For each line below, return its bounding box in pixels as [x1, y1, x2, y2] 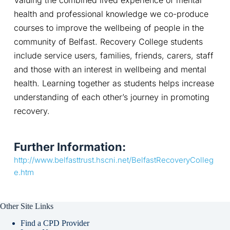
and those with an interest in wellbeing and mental [13, 64, 206, 74]
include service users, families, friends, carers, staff [13, 50, 214, 61]
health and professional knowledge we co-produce [13, 8, 208, 19]
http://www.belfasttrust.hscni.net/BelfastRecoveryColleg [13, 155, 214, 165]
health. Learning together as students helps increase [13, 78, 214, 88]
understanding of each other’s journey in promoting [13, 91, 209, 102]
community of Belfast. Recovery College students [13, 36, 203, 47]
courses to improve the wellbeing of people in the [13, 22, 204, 33]
